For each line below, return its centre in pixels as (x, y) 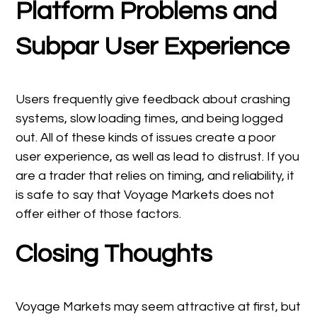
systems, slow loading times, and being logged (150, 118)
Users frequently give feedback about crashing (153, 99)
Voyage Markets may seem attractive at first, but (158, 306)
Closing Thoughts (114, 254)
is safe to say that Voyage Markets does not (145, 195)
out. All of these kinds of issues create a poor (146, 137)
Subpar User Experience (153, 46)
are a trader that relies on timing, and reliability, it (155, 175)
